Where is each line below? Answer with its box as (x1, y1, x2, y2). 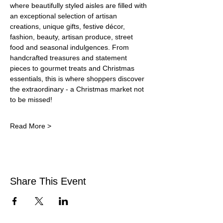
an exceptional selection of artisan (10, 12, 119, 20)
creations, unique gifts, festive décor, (10, 22, 127, 30)
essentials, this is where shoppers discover (10, 75, 146, 83)
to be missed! (10, 96, 52, 104)
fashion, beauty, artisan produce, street (10, 33, 135, 41)
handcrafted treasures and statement (10, 54, 129, 62)
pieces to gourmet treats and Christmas (10, 64, 136, 72)
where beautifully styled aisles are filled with (10, 1, 149, 9)
